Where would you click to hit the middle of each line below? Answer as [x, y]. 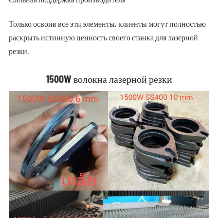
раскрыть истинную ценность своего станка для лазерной [103, 37]
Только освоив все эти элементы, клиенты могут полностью [107, 24]
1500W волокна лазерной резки [109, 79]
